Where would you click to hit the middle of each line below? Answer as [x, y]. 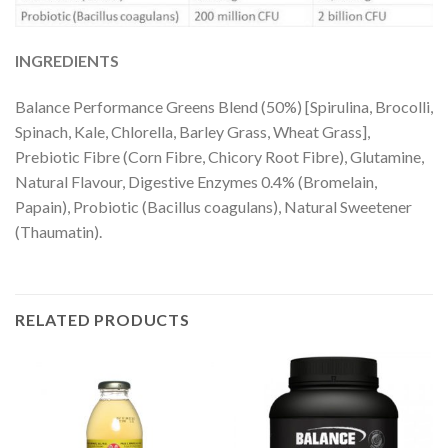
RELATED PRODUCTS [102, 320]
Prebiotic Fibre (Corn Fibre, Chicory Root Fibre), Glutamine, [219, 156]
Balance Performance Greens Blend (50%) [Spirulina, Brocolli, [224, 106]
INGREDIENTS [67, 60]
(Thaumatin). [58, 231]
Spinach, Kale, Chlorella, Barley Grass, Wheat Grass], [192, 131]
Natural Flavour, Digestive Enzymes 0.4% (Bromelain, [196, 181]
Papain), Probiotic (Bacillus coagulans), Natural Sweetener [213, 206]
